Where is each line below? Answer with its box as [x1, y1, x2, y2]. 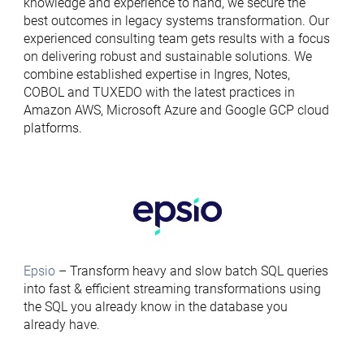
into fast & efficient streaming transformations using [23, 281, 321, 297]
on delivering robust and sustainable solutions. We [23, 49, 312, 64]
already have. [23, 317, 100, 332]
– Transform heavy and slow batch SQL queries [54, 263, 328, 279]
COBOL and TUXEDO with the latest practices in [23, 84, 295, 100]
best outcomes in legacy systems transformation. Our [23, 13, 329, 28]
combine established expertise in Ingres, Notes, [23, 67, 290, 82]
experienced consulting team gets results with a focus [23, 31, 330, 46]
